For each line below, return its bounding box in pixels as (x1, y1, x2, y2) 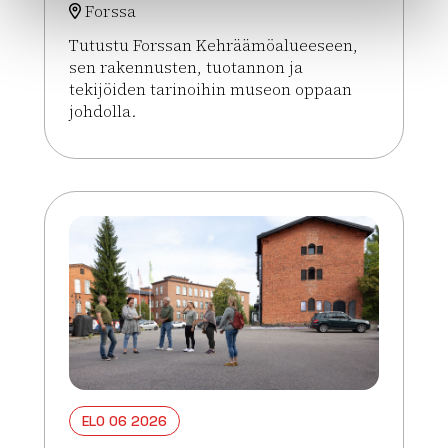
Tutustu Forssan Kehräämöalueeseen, (69, 33, 358, 56)
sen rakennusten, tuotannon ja (69, 55, 303, 78)
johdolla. (69, 99, 136, 122)
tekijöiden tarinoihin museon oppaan (69, 77, 352, 100)
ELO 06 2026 (82, 411, 167, 430)
